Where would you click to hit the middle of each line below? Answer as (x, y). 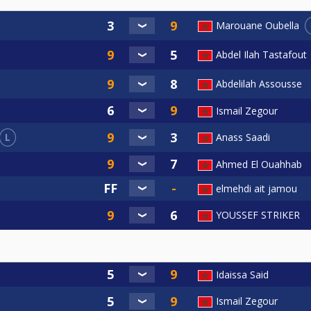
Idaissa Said (242, 274)
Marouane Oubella (258, 26)
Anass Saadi (243, 137)
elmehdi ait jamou (257, 188)
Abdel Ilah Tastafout (261, 55)
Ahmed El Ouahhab (259, 164)
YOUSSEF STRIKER (258, 215)
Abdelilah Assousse (259, 83)
